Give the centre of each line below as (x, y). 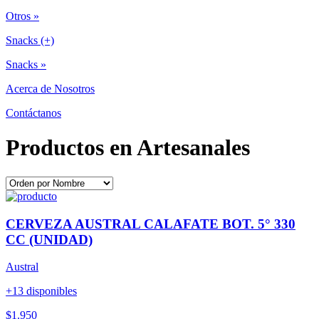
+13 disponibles (41, 291)
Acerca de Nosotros (50, 89)
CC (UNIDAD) (49, 239)
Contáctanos (33, 113)
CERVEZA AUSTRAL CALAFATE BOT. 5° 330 (151, 224)
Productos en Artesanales (128, 148)
